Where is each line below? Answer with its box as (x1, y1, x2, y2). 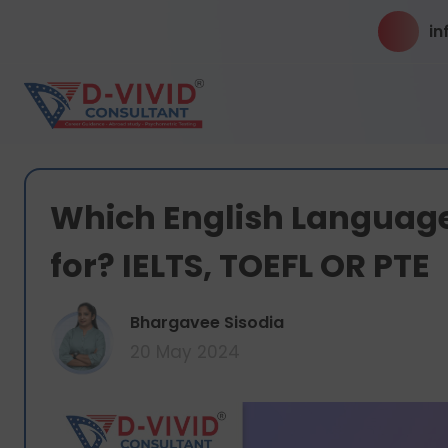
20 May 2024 (130, 340, 240, 364)
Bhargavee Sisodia (130, 311, 284, 334)
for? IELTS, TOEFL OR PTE (50, 243, 430, 288)
